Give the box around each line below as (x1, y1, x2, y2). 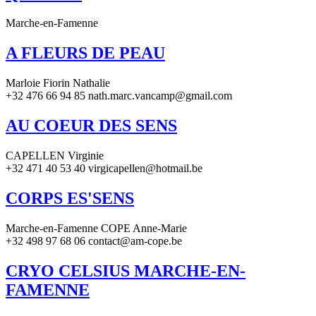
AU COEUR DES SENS (6, 116, 177, 135)
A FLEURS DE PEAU (6, 44, 165, 63)
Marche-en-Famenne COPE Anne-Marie (6, 221, 187, 234)
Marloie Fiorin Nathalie (6, 77, 110, 90)
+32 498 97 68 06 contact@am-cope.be (6, 234, 182, 247)
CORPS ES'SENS (6, 189, 134, 207)
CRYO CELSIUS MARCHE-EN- (6, 261, 245, 280)
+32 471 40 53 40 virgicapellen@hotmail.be (6, 162, 202, 175)
